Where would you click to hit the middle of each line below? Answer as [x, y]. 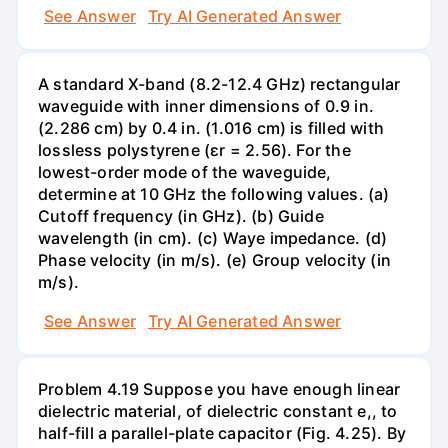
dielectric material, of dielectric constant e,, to [218, 411]
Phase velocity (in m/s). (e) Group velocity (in [214, 259]
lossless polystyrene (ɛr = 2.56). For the [194, 149]
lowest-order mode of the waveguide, [185, 171]
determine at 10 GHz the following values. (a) [214, 193]
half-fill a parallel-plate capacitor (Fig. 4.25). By [222, 433]
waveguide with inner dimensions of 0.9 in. [206, 105]
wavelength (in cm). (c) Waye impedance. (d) [213, 237]
